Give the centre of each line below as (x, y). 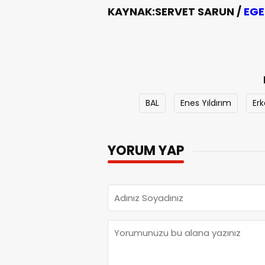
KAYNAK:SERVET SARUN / (176, 11)
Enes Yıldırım (206, 103)
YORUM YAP (146, 150)
